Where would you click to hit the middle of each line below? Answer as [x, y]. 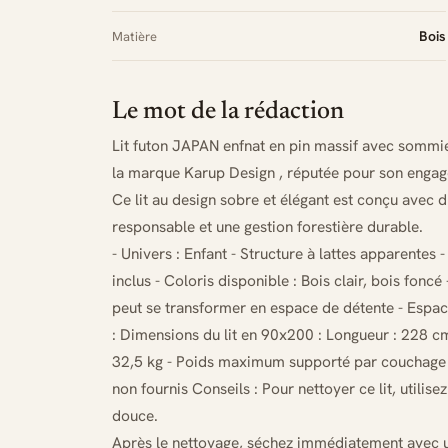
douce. [135, 415]
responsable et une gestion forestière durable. [267, 226]
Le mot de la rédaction [228, 112]
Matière [134, 36]
